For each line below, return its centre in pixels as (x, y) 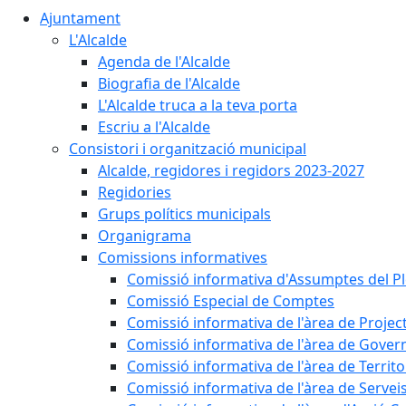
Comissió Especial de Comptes (231, 301)
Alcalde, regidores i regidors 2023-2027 (231, 170)
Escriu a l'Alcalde (154, 127)
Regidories (135, 192)
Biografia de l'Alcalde (169, 83)
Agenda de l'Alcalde (164, 62)
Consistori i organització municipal (188, 149)
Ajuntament (80, 18)
